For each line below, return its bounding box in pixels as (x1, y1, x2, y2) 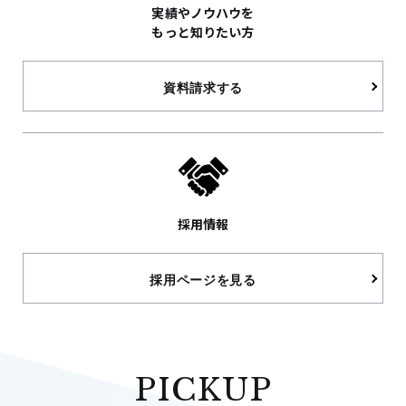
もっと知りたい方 (151, 22, 255, 41)
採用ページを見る (150, 271, 256, 287)
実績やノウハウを (151, 3, 255, 22)
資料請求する (162, 79, 244, 95)
